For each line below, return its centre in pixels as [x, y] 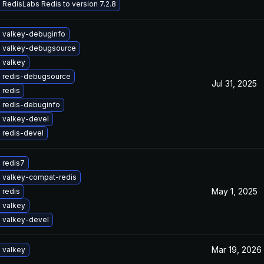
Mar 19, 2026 [237, 250]
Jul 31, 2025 [234, 83]
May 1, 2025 [235, 191]
